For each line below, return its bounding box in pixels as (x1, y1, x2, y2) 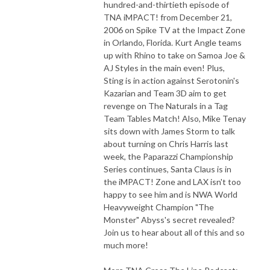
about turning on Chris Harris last (104, 138, 228, 149)
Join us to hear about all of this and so (104, 227, 245, 237)
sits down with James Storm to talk (104, 125, 235, 136)
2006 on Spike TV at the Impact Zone (104, 24, 245, 35)
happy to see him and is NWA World (104, 189, 237, 199)
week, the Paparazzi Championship (104, 151, 233, 162)
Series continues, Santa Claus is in (104, 163, 231, 174)
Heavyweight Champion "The (104, 201, 214, 212)
